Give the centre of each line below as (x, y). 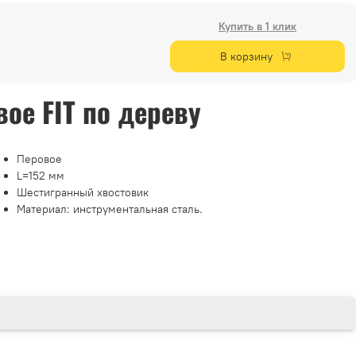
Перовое (39, 159)
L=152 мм (41, 176)
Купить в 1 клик (257, 27)
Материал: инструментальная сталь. (111, 209)
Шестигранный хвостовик (83, 193)
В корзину (246, 57)
